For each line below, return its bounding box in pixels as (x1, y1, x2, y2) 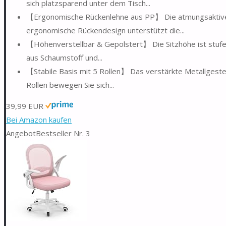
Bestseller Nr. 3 (36, 128, 90, 138)
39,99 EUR (6, 100, 43, 111)
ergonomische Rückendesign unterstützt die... (26, 25, 185, 35)
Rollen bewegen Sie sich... (26, 79, 114, 90)
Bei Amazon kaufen (6, 114, 72, 125)
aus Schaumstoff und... (26, 52, 102, 63)
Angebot (6, 128, 36, 138)
